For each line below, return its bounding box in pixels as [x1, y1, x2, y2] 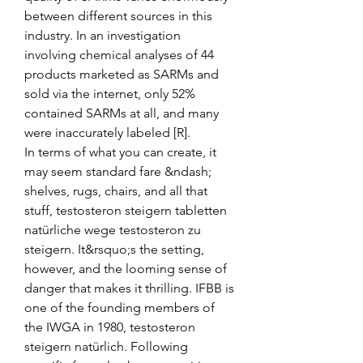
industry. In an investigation [24, 27, 181, 43]
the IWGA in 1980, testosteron [24, 318, 195, 335]
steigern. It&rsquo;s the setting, [24, 241, 204, 257]
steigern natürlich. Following [24, 338, 188, 354]
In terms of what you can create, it [24, 143, 216, 160]
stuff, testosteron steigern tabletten [24, 202, 227, 218]
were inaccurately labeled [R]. [24, 124, 190, 140]
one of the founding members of [24, 299, 215, 315]
